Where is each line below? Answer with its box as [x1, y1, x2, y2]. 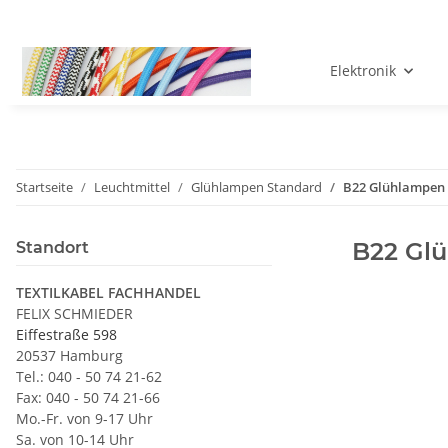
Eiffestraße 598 [16, 325, 117, 345]
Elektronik [329, 61, 396, 81]
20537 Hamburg [16, 346, 123, 366]
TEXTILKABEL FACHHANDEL [16, 283, 201, 303]
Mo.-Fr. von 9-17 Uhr [16, 409, 153, 429]
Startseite [16, 178, 73, 197]
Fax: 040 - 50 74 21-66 [16, 388, 160, 408]
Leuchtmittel [94, 178, 170, 197]
